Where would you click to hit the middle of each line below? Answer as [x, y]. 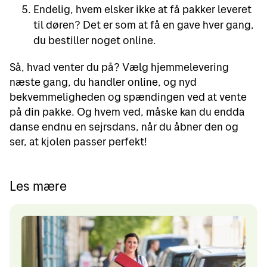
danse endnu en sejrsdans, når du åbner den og [124, 126]
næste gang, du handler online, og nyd [103, 82]
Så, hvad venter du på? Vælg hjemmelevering [119, 67]
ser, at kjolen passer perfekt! [78, 141]
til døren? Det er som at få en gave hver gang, [144, 25]
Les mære [38, 186]
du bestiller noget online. [95, 41]
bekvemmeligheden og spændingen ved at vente [128, 97]
